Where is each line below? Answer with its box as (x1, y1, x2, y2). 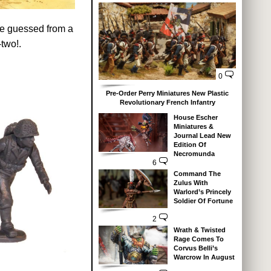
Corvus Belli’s (173, 244, 218, 252)
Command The (173, 169, 221, 177)
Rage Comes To (173, 235, 224, 243)
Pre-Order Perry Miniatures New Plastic (106, 89, 229, 97)
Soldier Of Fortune (173, 197, 233, 204)
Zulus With (173, 178, 208, 186)
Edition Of (173, 140, 206, 148)
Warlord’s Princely (173, 188, 231, 195)
